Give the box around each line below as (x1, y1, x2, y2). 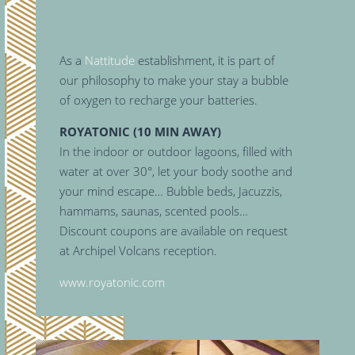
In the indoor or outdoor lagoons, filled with (59, 143, 292, 160)
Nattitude (84, 52, 135, 69)
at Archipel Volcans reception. (59, 242, 217, 259)
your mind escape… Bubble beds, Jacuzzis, (59, 183, 282, 200)
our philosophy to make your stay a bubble (59, 72, 288, 89)
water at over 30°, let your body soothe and (59, 163, 292, 180)
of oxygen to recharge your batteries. (59, 92, 258, 109)
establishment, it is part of (134, 52, 275, 69)
